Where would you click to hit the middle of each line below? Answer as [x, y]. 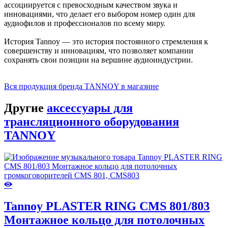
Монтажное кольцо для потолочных [104, 220]
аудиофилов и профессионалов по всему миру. [85, 23]
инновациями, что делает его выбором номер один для [99, 14]
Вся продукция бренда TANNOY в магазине [81, 86]
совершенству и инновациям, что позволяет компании [99, 50]
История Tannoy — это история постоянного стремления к [106, 41]
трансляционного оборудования [92, 121]
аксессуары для [90, 108]
